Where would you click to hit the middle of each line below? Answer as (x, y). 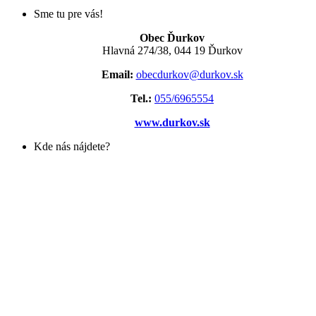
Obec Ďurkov (172, 37)
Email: (117, 74)
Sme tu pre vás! (68, 13)
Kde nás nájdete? (72, 146)
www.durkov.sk (172, 122)
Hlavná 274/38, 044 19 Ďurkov (172, 50)
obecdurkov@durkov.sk (189, 74)
